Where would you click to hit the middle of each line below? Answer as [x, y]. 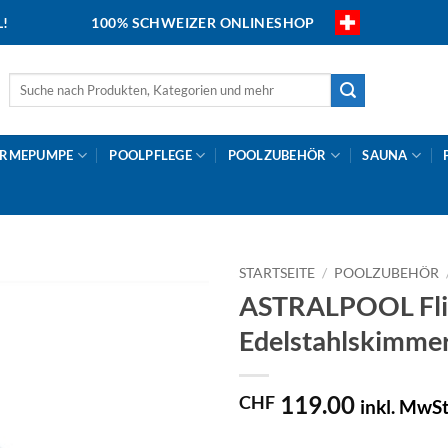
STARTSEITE [277, 273]
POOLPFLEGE [150, 155]
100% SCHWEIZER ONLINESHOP [203, 22]
